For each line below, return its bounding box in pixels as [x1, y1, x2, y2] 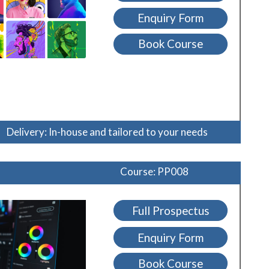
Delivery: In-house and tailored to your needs [7, 125, 208, 139]
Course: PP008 [120, 165, 189, 178]
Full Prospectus [131, 204, 210, 217]
